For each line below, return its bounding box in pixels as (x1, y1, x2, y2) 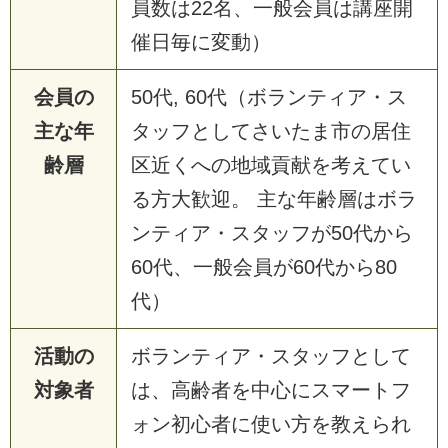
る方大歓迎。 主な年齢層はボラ (131, 187, 417, 210)
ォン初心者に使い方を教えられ (131, 412, 411, 435)
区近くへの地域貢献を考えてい (131, 153, 411, 176)
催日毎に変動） (131, 30, 271, 53)
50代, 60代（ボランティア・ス (131, 85, 407, 108)
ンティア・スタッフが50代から (131, 221, 413, 244)
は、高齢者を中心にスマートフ (131, 378, 411, 401)
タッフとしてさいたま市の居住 (131, 119, 411, 142)
